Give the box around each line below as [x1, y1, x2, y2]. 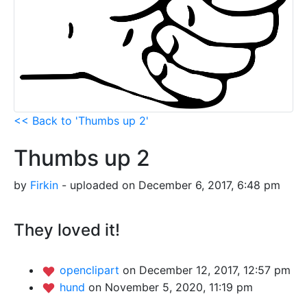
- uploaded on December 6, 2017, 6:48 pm [58, 178, 280, 193]
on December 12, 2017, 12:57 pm [123, 263, 291, 278]
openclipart [60, 263, 123, 278]
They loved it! [14, 220, 120, 241]
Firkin [30, 178, 58, 193]
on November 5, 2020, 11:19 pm [88, 280, 253, 294]
